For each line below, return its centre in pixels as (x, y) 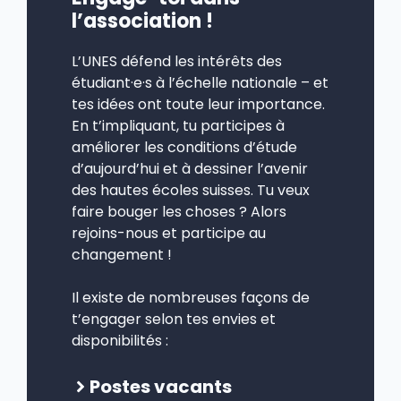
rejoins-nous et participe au (169, 233)
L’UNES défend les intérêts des (177, 61)
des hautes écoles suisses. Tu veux (191, 190)
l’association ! (142, 21)
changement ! (122, 254)
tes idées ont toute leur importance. (198, 104)
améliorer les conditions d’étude (184, 147)
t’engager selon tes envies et (174, 319)
